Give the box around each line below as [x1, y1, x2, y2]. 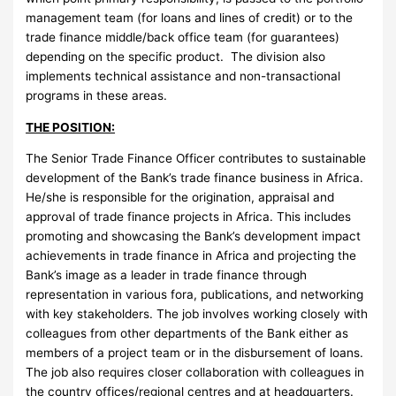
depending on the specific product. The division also [26, 49, 326, 64]
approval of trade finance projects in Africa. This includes [26, 209, 352, 225]
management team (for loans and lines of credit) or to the [26, 10, 354, 25]
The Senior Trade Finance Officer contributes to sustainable [26, 151, 367, 166]
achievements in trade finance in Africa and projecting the [26, 248, 357, 263]
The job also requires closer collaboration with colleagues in [26, 365, 365, 380]
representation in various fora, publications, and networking [26, 287, 364, 302]
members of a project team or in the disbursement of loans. [26, 346, 368, 361]
